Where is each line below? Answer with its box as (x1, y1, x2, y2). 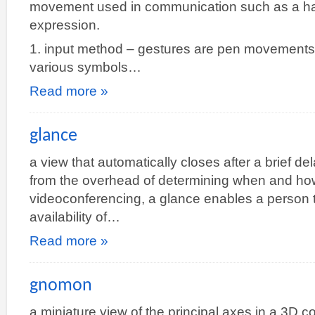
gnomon (30, 276, 92, 295)
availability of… (30, 209, 120, 224)
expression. (30, 17, 100, 32)
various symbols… (30, 59, 141, 75)
